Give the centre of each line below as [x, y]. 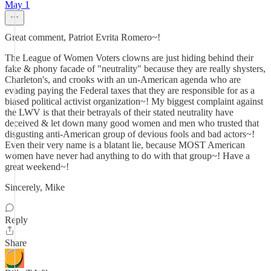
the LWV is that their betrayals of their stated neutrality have [119, 112]
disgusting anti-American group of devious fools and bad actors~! [130, 134]
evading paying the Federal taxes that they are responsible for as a [130, 90]
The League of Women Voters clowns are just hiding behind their [129, 58]
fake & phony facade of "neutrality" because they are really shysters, [135, 69]
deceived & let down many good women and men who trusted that [132, 123]
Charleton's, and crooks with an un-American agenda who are [123, 80]
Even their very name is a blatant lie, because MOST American [125, 145]
